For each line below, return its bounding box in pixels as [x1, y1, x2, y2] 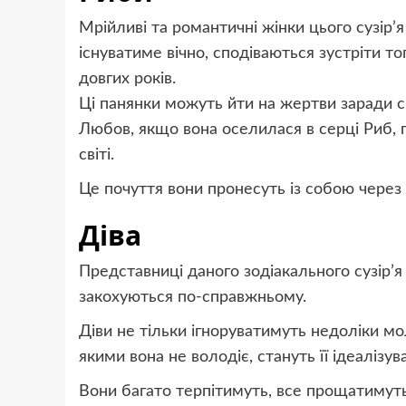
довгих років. [79, 71, 176, 88]
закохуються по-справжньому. [79, 289, 306, 306]
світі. [79, 147, 114, 164]
